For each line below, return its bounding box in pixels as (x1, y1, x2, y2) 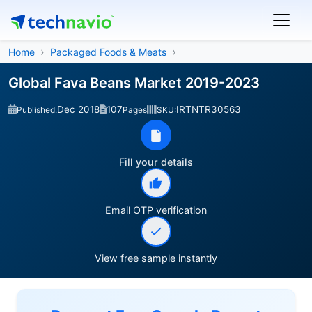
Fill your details (119, 156, 193, 168)
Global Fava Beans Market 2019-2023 (8, 75, 260, 91)
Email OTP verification (105, 204, 207, 216)
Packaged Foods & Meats (50, 46, 166, 58)
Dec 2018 (57, 104, 100, 115)
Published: (17, 104, 57, 115)
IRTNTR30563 (176, 104, 241, 115)
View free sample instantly (95, 252, 217, 264)
